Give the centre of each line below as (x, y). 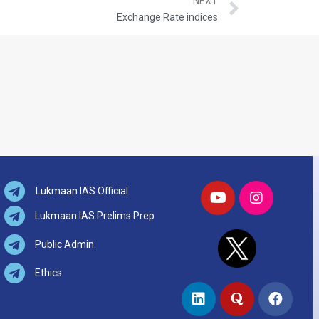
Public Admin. (65, 245)
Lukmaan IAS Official (82, 191)
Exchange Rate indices (167, 17)
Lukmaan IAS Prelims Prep (94, 216)
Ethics (48, 273)
